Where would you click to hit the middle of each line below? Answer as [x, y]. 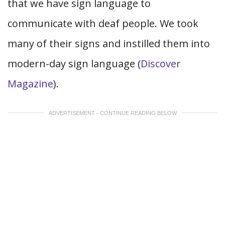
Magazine [30, 84]
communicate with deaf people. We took [103, 23]
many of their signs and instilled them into [109, 43]
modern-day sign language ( [74, 64]
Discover [161, 64]
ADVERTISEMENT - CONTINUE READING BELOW [113, 113]
